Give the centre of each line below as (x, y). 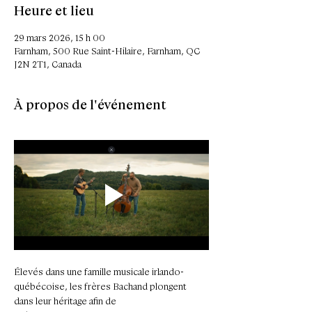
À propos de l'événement (90, 105)
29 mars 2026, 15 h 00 (60, 38)
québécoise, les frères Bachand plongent (101, 286)
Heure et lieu (54, 11)
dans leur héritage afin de (66, 301)
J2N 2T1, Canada (48, 64)
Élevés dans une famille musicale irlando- (99, 272)
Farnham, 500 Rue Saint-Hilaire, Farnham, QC (107, 51)
